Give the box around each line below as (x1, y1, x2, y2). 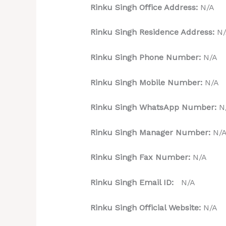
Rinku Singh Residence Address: (90, 27, 214, 37)
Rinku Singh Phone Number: (90, 52, 203, 62)
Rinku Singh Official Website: (90, 202, 203, 212)
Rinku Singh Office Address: (90, 2, 200, 12)
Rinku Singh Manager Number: (90, 127, 213, 137)
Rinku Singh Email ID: (90, 177, 179, 187)
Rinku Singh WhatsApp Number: (90, 102, 219, 112)
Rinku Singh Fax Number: (90, 152, 193, 162)
